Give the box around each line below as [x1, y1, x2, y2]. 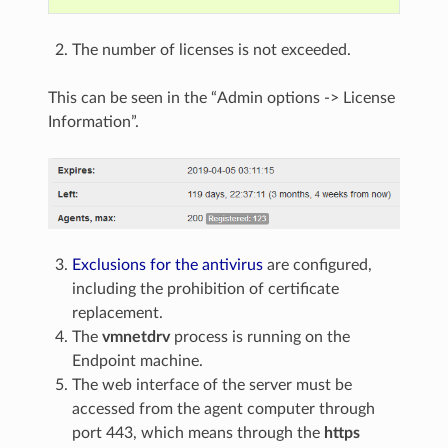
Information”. [48, 113, 140, 130]
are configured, [263, 257, 373, 274]
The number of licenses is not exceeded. [72, 41, 352, 58]
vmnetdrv [102, 329, 171, 346]
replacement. [72, 305, 164, 322]
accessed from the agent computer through [72, 401, 376, 418]
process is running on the [170, 329, 351, 346]
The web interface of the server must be [72, 377, 353, 394]
